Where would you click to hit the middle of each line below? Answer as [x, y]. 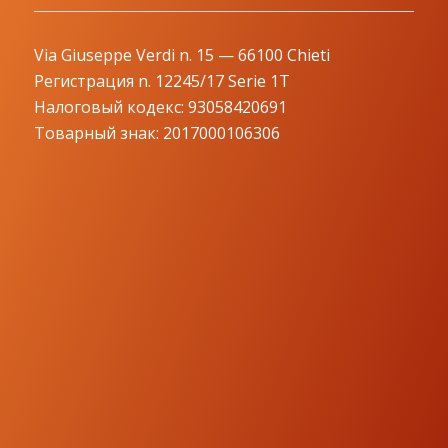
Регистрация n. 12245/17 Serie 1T [161, 81]
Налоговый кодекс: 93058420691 [160, 107]
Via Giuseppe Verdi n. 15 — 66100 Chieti [181, 55]
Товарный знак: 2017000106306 [156, 133]
